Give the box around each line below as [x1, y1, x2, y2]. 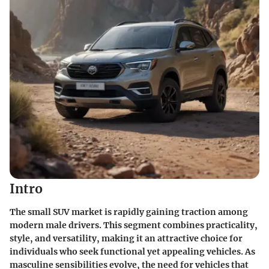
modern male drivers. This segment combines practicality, [10, 219, 258, 231]
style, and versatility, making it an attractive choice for [10, 232, 243, 244]
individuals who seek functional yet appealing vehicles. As [10, 246, 255, 257]
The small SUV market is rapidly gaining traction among [10, 206, 248, 217]
